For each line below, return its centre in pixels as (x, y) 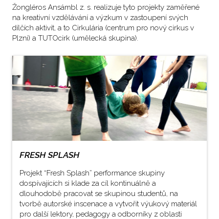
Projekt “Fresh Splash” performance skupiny (92, 173)
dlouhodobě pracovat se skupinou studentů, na (99, 194)
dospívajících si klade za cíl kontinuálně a (88, 184)
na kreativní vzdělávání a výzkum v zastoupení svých (100, 18)
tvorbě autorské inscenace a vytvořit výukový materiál (108, 204)
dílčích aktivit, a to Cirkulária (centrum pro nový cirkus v (103, 28)
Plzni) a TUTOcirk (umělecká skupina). (75, 38)
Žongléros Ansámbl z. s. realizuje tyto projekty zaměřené (106, 7)
